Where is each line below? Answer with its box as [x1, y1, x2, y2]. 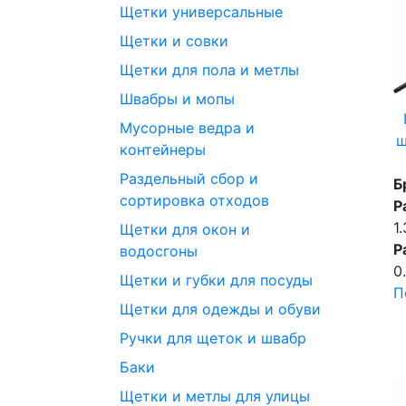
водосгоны [120, 241, 198, 260]
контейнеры [120, 140, 206, 159]
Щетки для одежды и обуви [120, 299, 321, 318]
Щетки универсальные [120, 2, 283, 21]
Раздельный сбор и [120, 169, 258, 188]
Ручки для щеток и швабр [120, 328, 306, 347]
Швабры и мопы [120, 89, 235, 108]
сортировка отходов [120, 190, 269, 209]
